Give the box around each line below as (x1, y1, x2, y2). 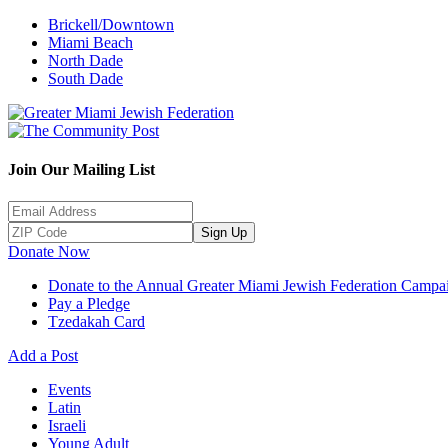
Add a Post (8, 346, 78, 364)
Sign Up (201, 224, 247, 240)
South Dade (48, 70, 123, 87)
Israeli (48, 416, 86, 434)
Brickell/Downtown (48, 16, 174, 33)
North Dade (48, 52, 123, 69)
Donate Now (8, 242, 90, 260)
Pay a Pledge (48, 294, 130, 312)
